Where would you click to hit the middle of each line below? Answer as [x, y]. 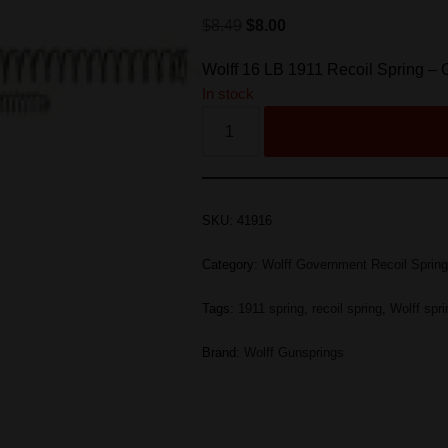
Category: [232, 264]
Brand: [223, 352]
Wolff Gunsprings [294, 352]
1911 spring [271, 308]
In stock [228, 94]
